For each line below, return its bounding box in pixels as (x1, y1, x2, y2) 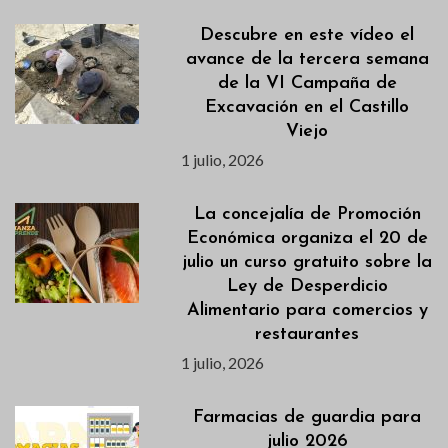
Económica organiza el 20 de (186, 228, 428, 248)
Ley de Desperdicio (226, 276, 388, 296)
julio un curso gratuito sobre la (182, 252, 433, 272)
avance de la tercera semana (185, 49, 429, 69)
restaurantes (255, 324, 360, 344)
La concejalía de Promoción (193, 204, 421, 224)
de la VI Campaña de (217, 73, 397, 93)
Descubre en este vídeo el (200, 25, 415, 45)
